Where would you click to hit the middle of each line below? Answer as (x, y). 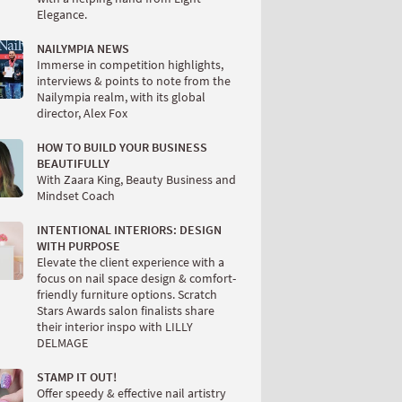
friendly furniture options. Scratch (127, 294)
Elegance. (62, 14)
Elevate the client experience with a (131, 262)
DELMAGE (62, 343)
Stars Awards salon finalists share (126, 310)
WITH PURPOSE (79, 246)
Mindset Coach (76, 196)
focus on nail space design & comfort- (136, 278)
